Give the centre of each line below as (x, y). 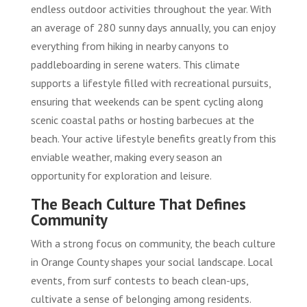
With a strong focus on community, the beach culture (153, 243)
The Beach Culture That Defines (138, 204)
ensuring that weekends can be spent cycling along (147, 101)
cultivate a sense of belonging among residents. (140, 298)
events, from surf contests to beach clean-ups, (139, 280)
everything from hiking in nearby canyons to (130, 46)
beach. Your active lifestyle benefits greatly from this (153, 138)
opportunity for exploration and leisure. (121, 175)
